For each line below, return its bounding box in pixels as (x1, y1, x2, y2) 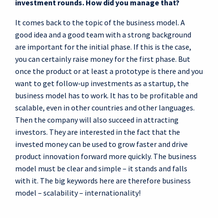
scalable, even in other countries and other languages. (15, 102, 195, 112)
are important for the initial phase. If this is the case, (15, 41, 191, 52)
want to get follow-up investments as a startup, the (15, 78, 189, 88)
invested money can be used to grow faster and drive (15, 139, 188, 149)
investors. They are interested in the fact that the (15, 127, 180, 137)
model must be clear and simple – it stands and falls (15, 163, 187, 173)
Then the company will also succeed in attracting (15, 114, 179, 125)
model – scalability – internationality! (15, 187, 141, 198)
